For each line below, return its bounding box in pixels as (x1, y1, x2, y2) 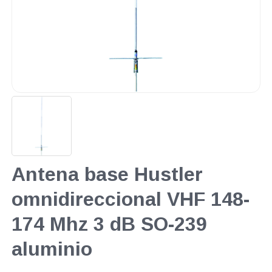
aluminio (11, 238, 92, 260)
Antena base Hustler (11, 163, 203, 186)
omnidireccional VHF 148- (11, 188, 250, 211)
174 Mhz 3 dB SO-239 (11, 213, 207, 236)
